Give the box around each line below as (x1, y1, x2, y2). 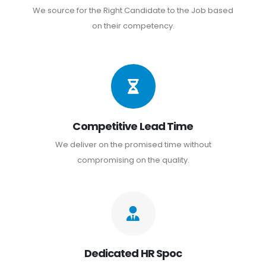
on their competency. (91, 20, 175, 31)
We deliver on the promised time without (55, 138, 211, 150)
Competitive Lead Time (72, 118, 194, 134)
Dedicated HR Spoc (84, 245, 182, 261)
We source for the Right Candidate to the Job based (33, 4, 233, 16)
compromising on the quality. (77, 154, 189, 166)
